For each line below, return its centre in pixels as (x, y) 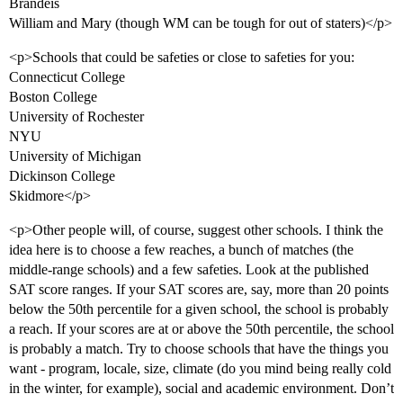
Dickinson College (62, 176)
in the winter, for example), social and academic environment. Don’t (201, 389)
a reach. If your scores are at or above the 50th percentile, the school (201, 329)
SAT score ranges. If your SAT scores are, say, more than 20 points (199, 290)
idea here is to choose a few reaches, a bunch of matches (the (181, 250)
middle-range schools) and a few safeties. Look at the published (189, 270)
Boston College (53, 97)
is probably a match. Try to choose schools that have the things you (199, 349)
